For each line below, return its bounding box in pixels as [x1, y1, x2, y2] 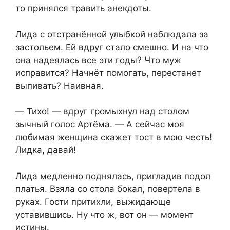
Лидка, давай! [15, 145, 76, 156]
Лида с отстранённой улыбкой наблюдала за [15, 29, 208, 40]
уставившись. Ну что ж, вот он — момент [15, 209, 194, 220]
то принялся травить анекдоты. [15, 3, 151, 14]
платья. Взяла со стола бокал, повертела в [15, 183, 200, 194]
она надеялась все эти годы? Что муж [15, 54, 181, 65]
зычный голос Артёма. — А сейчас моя [15, 119, 184, 130]
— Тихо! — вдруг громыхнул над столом [15, 106, 189, 117]
